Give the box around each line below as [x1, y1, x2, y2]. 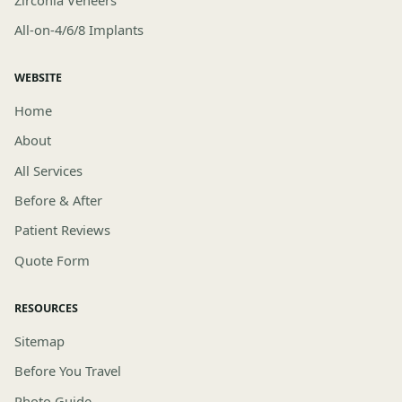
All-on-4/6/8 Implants [14, 20, 144, 39]
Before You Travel [14, 362, 121, 380]
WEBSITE [14, 69, 62, 85]
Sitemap [14, 331, 65, 350]
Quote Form [14, 250, 90, 269]
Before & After [14, 191, 102, 210]
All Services [14, 161, 83, 179]
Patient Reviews [14, 221, 110, 240]
